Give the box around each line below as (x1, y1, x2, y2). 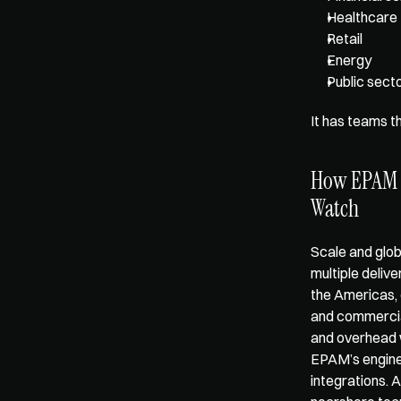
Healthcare (327, 8, 397, 27)
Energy (327, 51, 371, 70)
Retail (327, 30, 363, 48)
